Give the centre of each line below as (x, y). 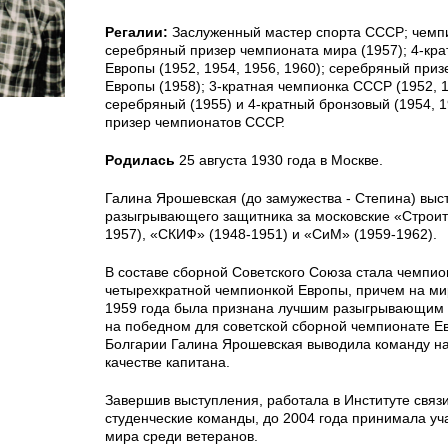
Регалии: (136, 32)
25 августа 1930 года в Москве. (279, 160)
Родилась (140, 160)
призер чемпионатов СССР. (195, 122)
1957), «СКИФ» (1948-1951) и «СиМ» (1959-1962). (271, 234)
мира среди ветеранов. (181, 436)
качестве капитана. (167, 362)
